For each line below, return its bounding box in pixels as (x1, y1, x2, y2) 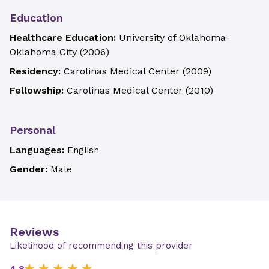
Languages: (10, 144, 67, 156)
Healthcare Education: (10, 32, 119, 43)
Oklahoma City (10, 46, 77, 58)
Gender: (10, 163, 50, 175)
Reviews (10, 225, 59, 239)
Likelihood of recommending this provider (10, 240, 193, 251)
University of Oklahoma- (119, 32, 230, 43)
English (67, 145, 99, 156)
